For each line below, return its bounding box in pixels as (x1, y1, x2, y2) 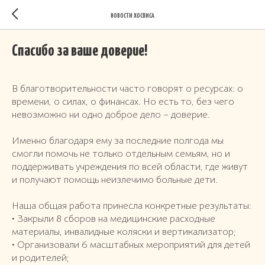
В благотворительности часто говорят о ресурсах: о (12, 83, 243, 95)
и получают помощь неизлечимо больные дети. (12, 174, 218, 186)
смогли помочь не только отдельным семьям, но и (12, 148, 230, 160)
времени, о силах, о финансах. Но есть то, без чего (12, 96, 234, 108)
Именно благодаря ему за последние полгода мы (12, 135, 224, 147)
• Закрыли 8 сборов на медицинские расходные (12, 213, 215, 225)
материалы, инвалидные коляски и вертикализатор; (12, 226, 236, 238)
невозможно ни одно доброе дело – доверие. (12, 109, 210, 121)
